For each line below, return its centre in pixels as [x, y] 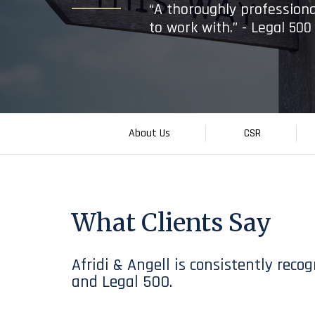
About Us [149, 133]
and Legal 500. [122, 282]
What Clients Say [172, 223]
